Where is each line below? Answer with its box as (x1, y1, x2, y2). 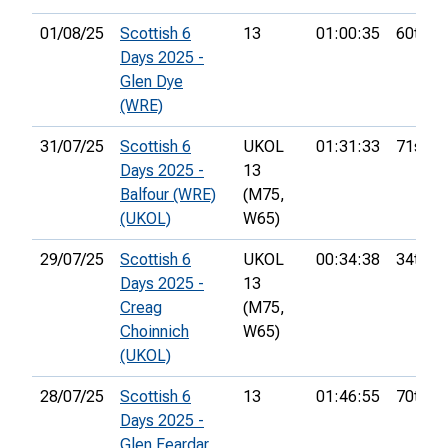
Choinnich (120, 322, 189, 342)
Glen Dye (120, 72, 183, 92)
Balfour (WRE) (120, 185, 216, 205)
